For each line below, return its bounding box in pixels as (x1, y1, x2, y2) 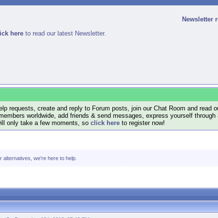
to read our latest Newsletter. (23, 29, 106, 37)
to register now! (120, 119, 165, 127)
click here (91, 119, 120, 127)
